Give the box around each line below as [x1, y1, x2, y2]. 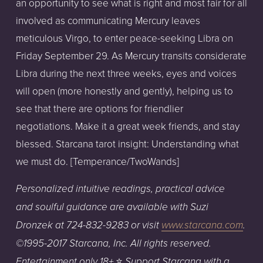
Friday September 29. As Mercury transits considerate [15, 49, 247, 63]
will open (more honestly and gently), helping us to [15, 84, 233, 98]
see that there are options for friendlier [15, 102, 183, 116]
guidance [66, 201, 107, 214]
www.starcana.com [161, 220, 243, 232]
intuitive [75, 183, 110, 195]
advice [195, 183, 225, 195]
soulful [35, 201, 64, 214]
